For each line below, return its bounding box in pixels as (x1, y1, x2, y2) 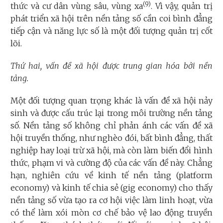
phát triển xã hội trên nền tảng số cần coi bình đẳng (10, 13, 213, 24)
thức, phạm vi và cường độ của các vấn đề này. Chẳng (10, 158, 213, 168)
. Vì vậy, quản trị (150, 1, 213, 11)
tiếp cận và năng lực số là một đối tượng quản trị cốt (10, 26, 213, 36)
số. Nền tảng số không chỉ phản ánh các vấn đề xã (10, 120, 213, 131)
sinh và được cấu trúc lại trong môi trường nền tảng (10, 108, 213, 118)
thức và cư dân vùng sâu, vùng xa (10, 1, 143, 11)
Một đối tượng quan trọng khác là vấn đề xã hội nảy (10, 96, 213, 106)
